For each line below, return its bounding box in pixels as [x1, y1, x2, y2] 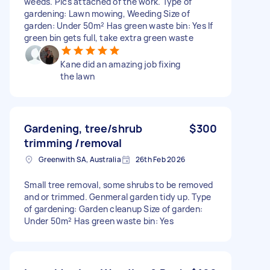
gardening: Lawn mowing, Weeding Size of [24, 7, 190, 19]
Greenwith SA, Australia [39, 154, 121, 165]
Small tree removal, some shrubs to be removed [24, 178, 213, 190]
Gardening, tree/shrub [24, 121, 143, 136]
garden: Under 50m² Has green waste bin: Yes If [24, 19, 213, 31]
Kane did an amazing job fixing [60, 58, 181, 70]
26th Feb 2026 [135, 154, 185, 165]
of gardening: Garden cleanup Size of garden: [24, 202, 202, 215]
